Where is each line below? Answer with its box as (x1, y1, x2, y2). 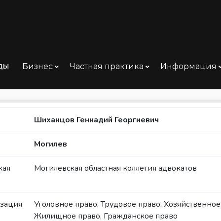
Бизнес (22, 62, 55, 71)
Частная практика (70, 62, 146, 71)
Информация (160, 62, 219, 71)
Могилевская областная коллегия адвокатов (34, 163, 197, 174)
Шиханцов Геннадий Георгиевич (34, 114, 159, 125)
